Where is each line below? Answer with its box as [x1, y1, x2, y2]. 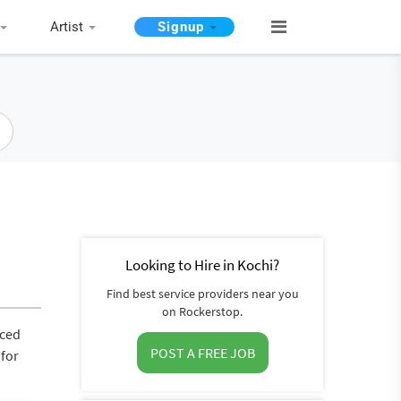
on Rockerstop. [162, 303, 243, 320]
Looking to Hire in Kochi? [125, 255, 279, 275]
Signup [158, 19, 204, 35]
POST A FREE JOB [149, 344, 255, 362]
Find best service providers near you [106, 286, 299, 302]
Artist [50, 19, 83, 35]
